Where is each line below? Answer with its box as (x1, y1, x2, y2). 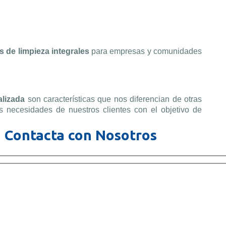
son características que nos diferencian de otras (27, 95, 202, 104)
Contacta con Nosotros (5, 127, 157, 143)
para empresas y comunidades (89, 47, 202, 56)
